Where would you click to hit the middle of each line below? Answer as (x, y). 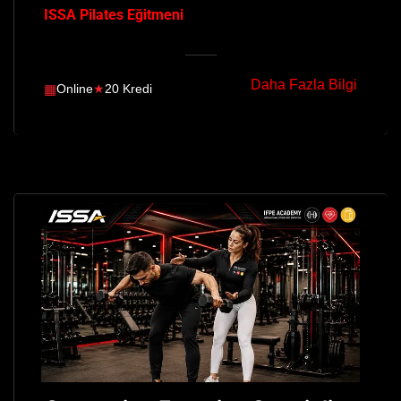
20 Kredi (128, 89)
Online (75, 89)
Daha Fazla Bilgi (304, 84)
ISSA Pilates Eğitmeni (114, 14)
